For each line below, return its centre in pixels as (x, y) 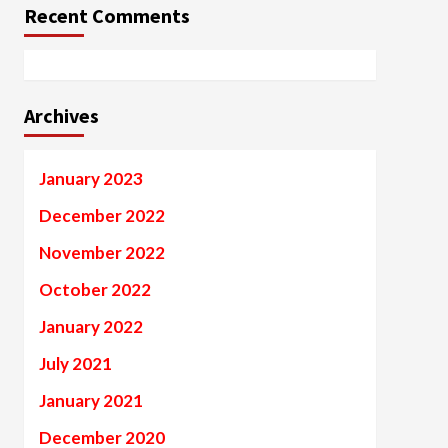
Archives (61, 115)
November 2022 (101, 252)
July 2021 (75, 363)
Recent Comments (106, 15)
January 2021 (90, 400)
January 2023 (90, 178)
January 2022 (90, 326)
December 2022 (101, 215)
